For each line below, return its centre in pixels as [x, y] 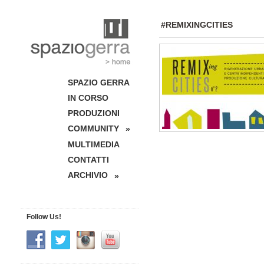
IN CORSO [88, 98]
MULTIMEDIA [94, 145]
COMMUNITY [93, 128]
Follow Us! [44, 217]
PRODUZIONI [94, 113]
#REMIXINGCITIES [197, 25]
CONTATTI [88, 160]
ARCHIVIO [88, 175]
